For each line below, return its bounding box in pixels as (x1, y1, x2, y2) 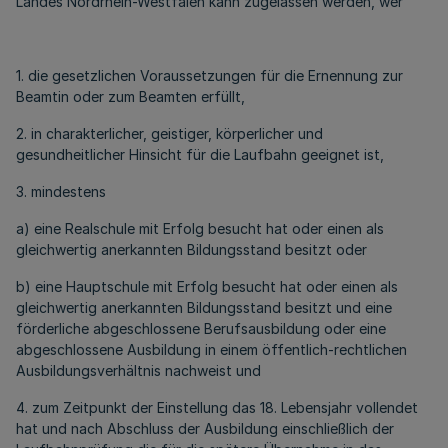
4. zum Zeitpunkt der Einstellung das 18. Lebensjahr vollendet (16, 399, 418, 416)
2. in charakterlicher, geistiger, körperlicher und (16, 125, 323, 142)
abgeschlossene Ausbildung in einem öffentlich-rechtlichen (16, 341, 407, 358)
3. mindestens (16, 183, 106, 200)
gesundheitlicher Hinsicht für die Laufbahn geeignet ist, (16, 146, 384, 163)
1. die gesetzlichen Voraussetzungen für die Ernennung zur (16, 67, 403, 84)
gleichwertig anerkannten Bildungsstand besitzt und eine (16, 299, 392, 316)
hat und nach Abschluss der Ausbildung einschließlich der (16, 420, 394, 437)
